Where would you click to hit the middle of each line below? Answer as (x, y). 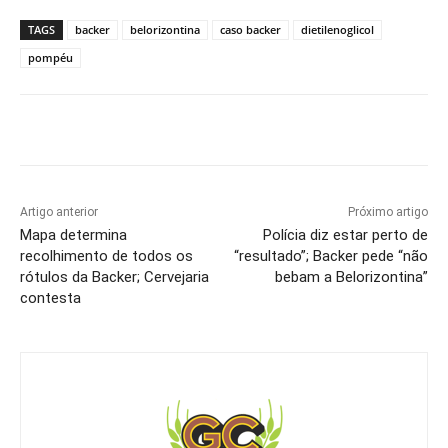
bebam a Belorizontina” (351, 276)
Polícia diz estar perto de (345, 234)
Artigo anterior (59, 211)
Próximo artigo (387, 211)
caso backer (250, 29)
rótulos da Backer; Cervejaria (114, 276)
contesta (50, 297)
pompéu (50, 57)
